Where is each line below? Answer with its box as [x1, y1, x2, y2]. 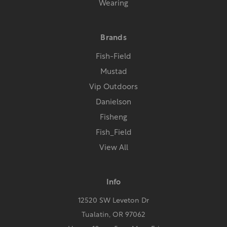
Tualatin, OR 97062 [82, 211, 145, 219]
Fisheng [100, 114, 127, 122]
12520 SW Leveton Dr [78, 197, 149, 205]
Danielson [96, 99, 131, 107]
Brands [100, 34, 127, 43]
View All [99, 144, 128, 153]
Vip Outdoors [89, 84, 138, 92]
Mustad [100, 68, 127, 77]
